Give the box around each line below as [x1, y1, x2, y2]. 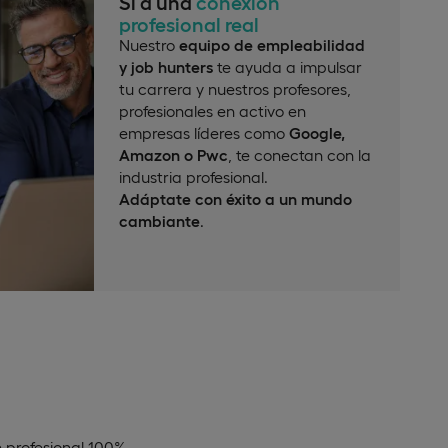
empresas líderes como [119, 123, 289, 143]
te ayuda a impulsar [213, 57, 362, 77]
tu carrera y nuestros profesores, [119, 79, 351, 99]
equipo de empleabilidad [179, 35, 365, 55]
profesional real [119, 11, 259, 36]
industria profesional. [119, 167, 268, 187]
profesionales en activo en [119, 101, 306, 121]
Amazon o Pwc [119, 145, 228, 165]
